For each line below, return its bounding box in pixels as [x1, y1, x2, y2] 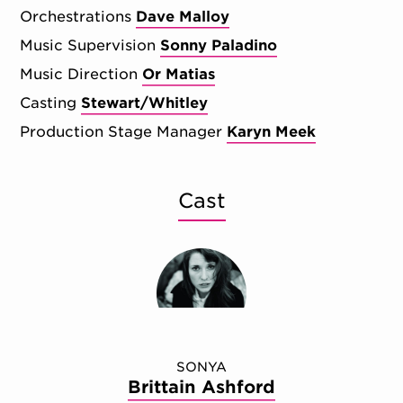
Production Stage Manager [20, 123, 223, 141]
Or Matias [142, 66, 216, 84]
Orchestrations [20, 8, 132, 26]
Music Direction [20, 66, 139, 84]
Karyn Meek [227, 123, 317, 141]
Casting [20, 94, 77, 112]
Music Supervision [20, 37, 157, 55]
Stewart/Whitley [81, 94, 209, 112]
